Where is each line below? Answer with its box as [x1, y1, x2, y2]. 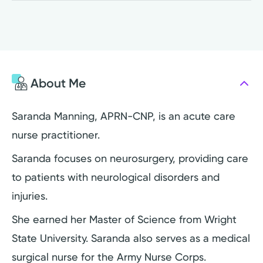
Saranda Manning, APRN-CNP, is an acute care [12, 109, 235, 122]
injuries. [12, 189, 48, 202]
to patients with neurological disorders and [12, 170, 220, 183]
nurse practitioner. [12, 128, 100, 141]
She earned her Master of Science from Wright [12, 213, 237, 225]
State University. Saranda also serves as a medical [12, 231, 250, 244]
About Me [31, 76, 86, 91]
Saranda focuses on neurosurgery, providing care [12, 151, 248, 164]
